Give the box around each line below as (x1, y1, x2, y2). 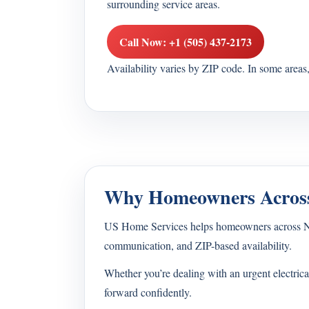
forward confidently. (104, 285, 192, 299)
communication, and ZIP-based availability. (104, 238, 292, 252)
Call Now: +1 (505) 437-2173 (119, 34, 252, 50)
